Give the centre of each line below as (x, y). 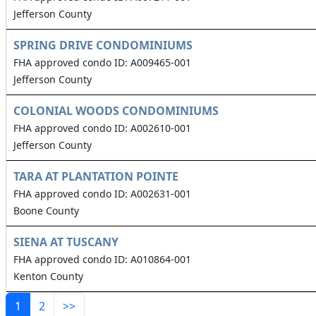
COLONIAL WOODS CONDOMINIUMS (116, 111)
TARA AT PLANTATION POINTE (96, 177)
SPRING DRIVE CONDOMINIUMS (103, 45)
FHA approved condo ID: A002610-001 (102, 128)
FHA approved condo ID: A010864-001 (102, 260)
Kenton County (48, 276)
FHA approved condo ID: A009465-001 (102, 63)
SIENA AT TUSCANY (66, 242)
